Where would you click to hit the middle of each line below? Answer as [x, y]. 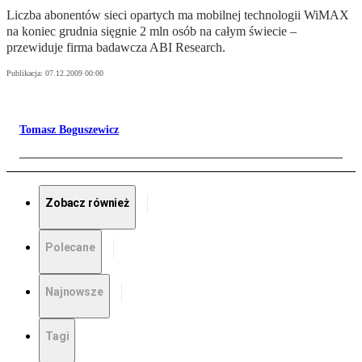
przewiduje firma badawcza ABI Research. [116, 48]
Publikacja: [26, 74]
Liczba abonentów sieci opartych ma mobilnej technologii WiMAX [178, 15]
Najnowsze [74, 292]
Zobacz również [88, 203]
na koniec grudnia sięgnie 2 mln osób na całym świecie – [152, 32]
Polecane [70, 248]
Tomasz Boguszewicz [69, 130]
